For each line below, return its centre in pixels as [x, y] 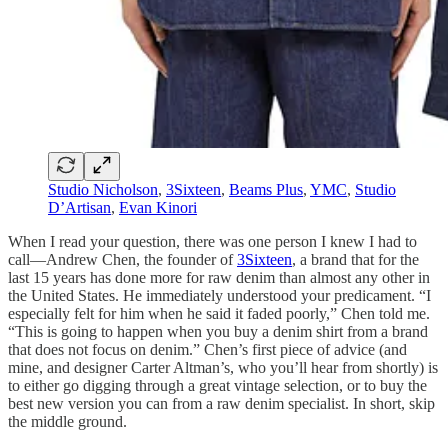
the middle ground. [69, 421]
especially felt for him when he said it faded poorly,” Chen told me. [219, 313]
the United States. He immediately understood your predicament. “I [219, 295]
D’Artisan [79, 207]
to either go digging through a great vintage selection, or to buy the [217, 385]
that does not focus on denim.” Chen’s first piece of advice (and [207, 349]
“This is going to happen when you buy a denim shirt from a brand [218, 331]
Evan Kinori [158, 207]
